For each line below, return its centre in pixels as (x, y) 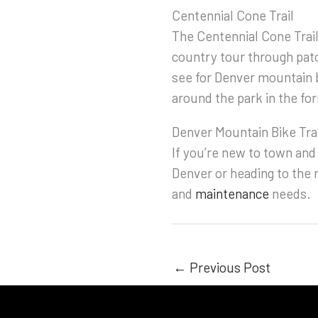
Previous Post (229, 268)
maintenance (232, 193)
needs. (290, 193)
